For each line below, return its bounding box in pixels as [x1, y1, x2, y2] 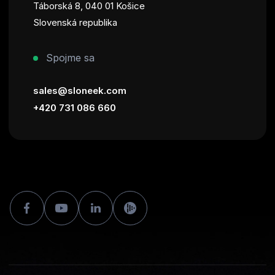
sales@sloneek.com [33, 84, 126, 96]
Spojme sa [43, 51, 95, 64]
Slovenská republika [33, 16, 117, 28]
